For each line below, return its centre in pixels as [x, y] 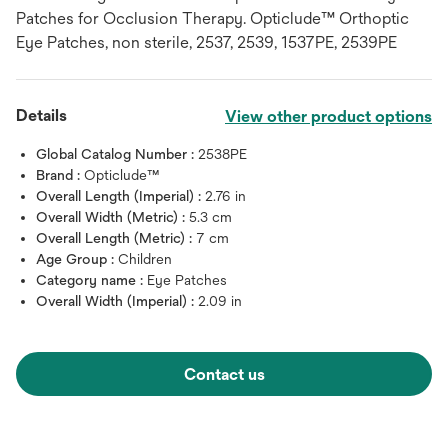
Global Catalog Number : [117, 154]
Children [145, 259]
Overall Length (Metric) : [116, 238]
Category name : [91, 280]
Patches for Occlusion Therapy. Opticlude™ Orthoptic [212, 18]
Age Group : [77, 259]
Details [41, 115]
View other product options [328, 116]
